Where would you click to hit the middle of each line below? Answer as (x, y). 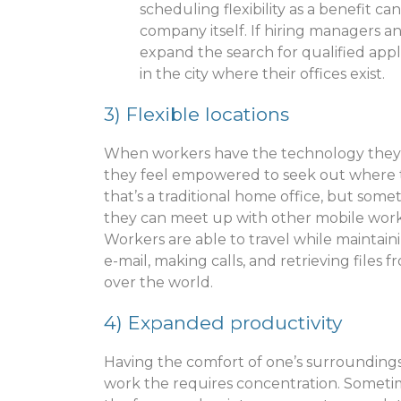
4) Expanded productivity (223, 322)
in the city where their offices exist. (262, 73)
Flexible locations (208, 114)
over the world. (158, 282)
